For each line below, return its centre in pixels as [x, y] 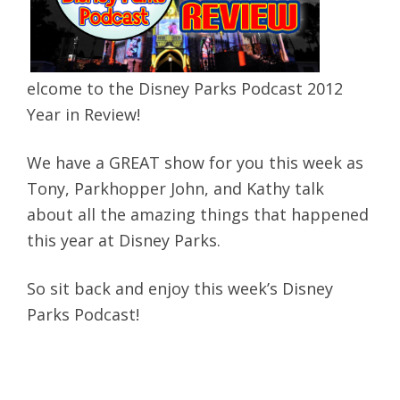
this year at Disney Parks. [124, 240]
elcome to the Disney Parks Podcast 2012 [185, 88]
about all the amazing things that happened [198, 214]
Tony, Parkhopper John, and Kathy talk [175, 188]
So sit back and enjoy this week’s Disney [180, 288]
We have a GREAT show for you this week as [195, 162]
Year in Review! [83, 114]
